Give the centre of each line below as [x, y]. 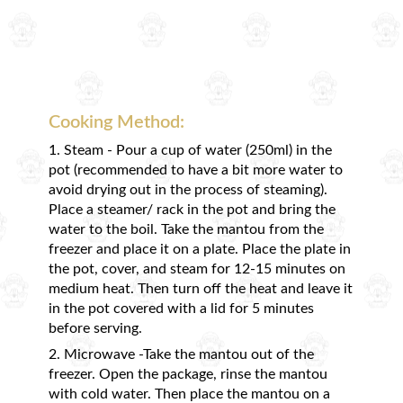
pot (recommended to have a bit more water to [196, 170]
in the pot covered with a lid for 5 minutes [181, 309]
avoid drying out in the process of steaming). [188, 190]
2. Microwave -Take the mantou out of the [181, 355]
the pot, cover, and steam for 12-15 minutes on [197, 269]
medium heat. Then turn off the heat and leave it [201, 289]
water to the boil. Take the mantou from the [186, 230]
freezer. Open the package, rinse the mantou [188, 375]
